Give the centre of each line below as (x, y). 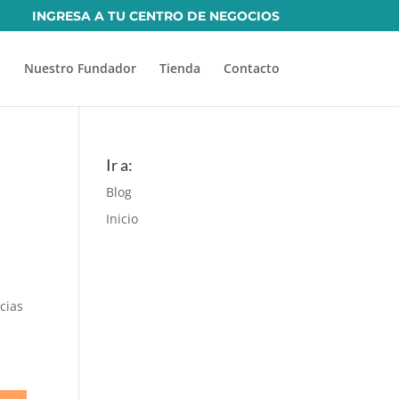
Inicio (122, 219)
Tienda (179, 68)
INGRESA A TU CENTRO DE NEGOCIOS (155, 16)
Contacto (251, 68)
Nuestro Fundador (80, 68)
